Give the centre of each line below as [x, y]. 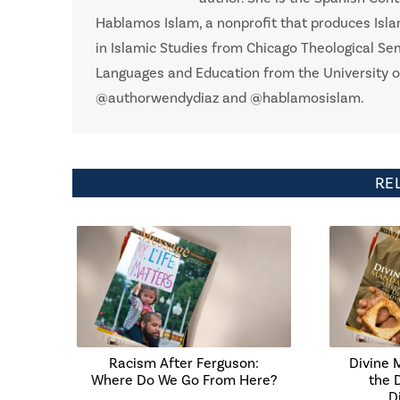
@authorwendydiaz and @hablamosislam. [229, 98]
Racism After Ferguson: [183, 363]
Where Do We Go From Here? [183, 380]
